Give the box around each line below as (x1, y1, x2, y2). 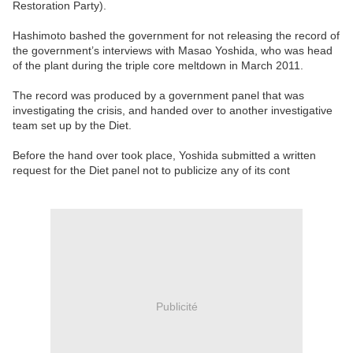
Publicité (155, 300, 198, 314)
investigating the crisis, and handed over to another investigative (13, 103, 333, 117)
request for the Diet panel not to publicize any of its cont (13, 163, 290, 176)
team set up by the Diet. (13, 118, 132, 132)
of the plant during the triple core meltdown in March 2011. (13, 58, 303, 72)
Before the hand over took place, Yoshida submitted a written (13, 148, 316, 162)
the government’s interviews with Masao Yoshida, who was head (13, 43, 333, 57)
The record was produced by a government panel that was (13, 88, 304, 102)
